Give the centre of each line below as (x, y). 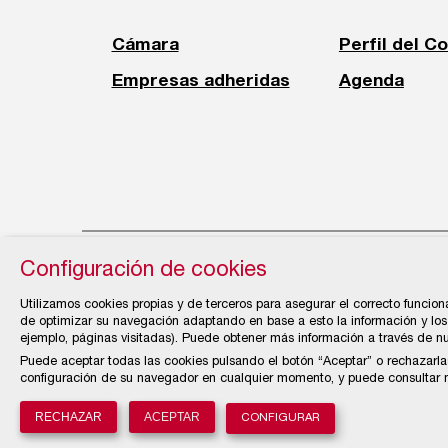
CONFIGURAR (281, 418)
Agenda (371, 80)
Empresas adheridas (200, 80)
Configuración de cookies (143, 272)
